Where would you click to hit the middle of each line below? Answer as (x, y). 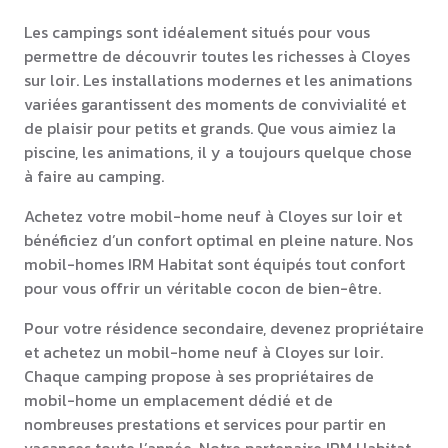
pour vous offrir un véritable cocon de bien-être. (202, 288)
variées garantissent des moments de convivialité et (215, 104)
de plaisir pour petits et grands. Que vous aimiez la (210, 128)
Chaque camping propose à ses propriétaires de (199, 376)
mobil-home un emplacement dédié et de (178, 400)
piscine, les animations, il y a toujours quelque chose (218, 152)
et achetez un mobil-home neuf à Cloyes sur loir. (203, 352)
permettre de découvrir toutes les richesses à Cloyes (217, 56)
